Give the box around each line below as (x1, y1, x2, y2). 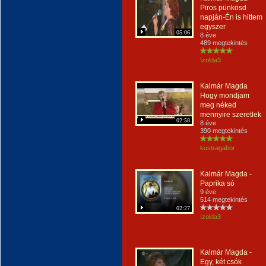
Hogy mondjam (200, 91, 249, 100)
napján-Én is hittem (200, 13, 262, 21)
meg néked (200, 101, 236, 109)
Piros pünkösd (200, 4, 246, 12)
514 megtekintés (200, 196, 248, 203)
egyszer (200, 23, 226, 31)
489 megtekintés (200, 39, 248, 46)
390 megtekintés (200, 127, 248, 134)
